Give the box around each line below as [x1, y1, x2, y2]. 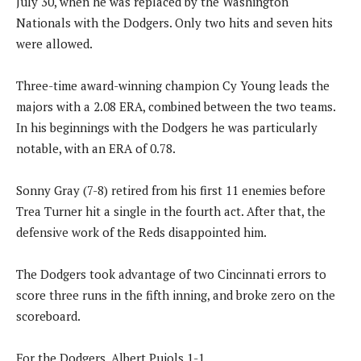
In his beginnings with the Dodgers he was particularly [16, 118, 317, 135]
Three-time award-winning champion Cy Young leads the [16, 77, 330, 93]
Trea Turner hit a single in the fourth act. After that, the [16, 202, 326, 219]
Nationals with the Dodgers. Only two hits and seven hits [16, 14, 333, 31]
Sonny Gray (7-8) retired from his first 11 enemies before [16, 181, 326, 198]
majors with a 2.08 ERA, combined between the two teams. [16, 98, 335, 114]
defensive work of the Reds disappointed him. [16, 223, 267, 240]
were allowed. [16, 35, 93, 52]
